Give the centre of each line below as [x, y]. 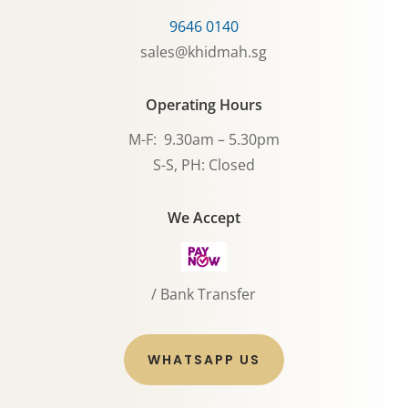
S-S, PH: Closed [204, 165]
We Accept [204, 218]
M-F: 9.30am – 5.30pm [204, 140]
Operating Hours [204, 105]
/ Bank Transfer [204, 295]
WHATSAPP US [204, 359]
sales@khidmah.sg [204, 52]
